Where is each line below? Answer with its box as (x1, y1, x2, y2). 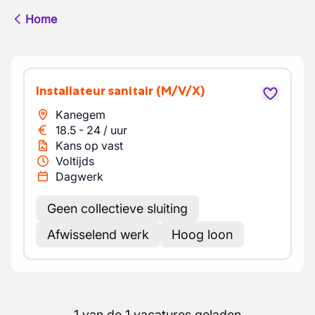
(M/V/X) (156, 83, 205, 98)
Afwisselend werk (47, 227, 149, 242)
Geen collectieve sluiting (47, 201, 188, 216)
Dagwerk (56, 169, 103, 184)
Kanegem (56, 108, 105, 122)
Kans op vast (56, 139, 123, 153)
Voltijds (56, 154, 94, 168)
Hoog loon (172, 227, 233, 242)
